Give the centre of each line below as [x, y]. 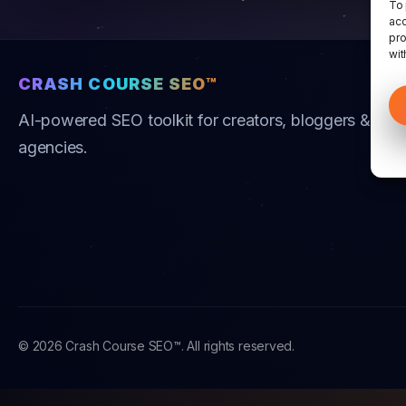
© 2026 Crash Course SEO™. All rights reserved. [157, 346]
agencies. [53, 148]
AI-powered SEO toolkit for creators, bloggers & [194, 121]
